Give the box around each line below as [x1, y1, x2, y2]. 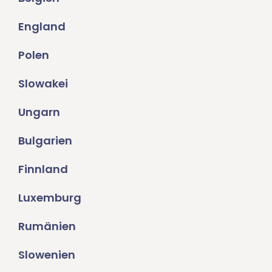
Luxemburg [18, 190, 81, 206]
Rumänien [18, 219, 76, 234]
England [18, 19, 66, 35]
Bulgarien [18, 133, 72, 149]
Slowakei [18, 76, 68, 92]
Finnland [18, 161, 68, 177]
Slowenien [18, 247, 75, 263]
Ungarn [18, 104, 60, 120]
